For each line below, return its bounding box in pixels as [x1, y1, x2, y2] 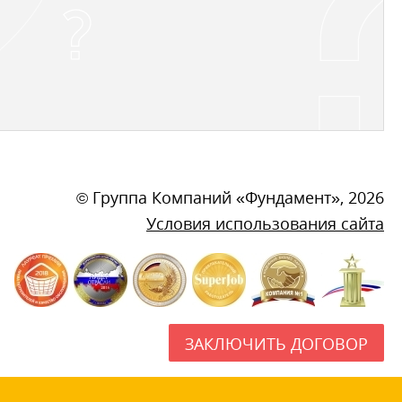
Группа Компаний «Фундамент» [92, 186, 340, 208]
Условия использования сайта [146, 212, 384, 234]
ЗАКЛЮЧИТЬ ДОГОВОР [185, 332, 368, 354]
